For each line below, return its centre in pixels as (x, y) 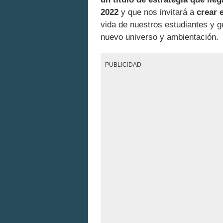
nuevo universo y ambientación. (160, 37)
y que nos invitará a (158, 12)
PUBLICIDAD (123, 64)
